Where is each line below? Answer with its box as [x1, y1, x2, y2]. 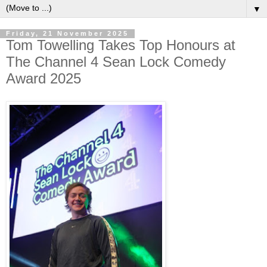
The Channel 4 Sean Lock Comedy [6, 54, 226, 70]
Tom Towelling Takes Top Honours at [6, 37, 235, 54]
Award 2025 [6, 70, 81, 87]
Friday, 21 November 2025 [6, 30, 129, 38]
